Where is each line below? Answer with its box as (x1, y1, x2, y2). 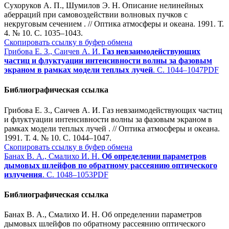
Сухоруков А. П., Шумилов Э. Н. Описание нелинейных (4, 1, 203, 10)
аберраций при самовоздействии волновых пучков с (4, 10, 188, 19)
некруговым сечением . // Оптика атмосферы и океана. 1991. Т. (4, 19, 224, 29)
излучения (4, 170, 42, 179)
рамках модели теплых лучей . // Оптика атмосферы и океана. (4, 124, 220, 133)
